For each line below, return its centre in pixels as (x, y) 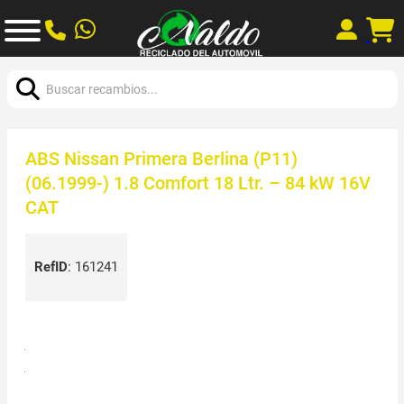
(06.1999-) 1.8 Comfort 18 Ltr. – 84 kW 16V (197, 183)
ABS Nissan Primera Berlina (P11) (161, 158)
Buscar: (28, 67)
